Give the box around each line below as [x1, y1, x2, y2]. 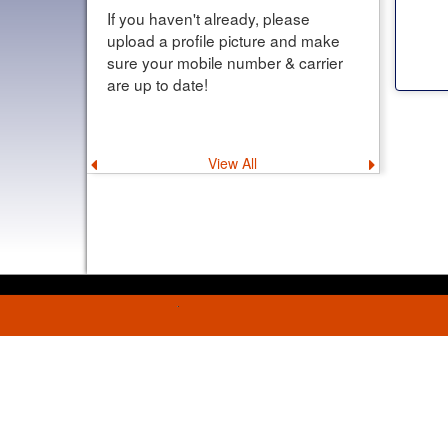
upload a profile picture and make [107, 29, 340, 52]
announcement [96, 168, 201, 187]
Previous [96, 155, 159, 174]
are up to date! [107, 73, 208, 96]
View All [208, 153, 258, 174]
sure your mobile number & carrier [107, 51, 343, 74]
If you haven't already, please [107, 7, 310, 30]
